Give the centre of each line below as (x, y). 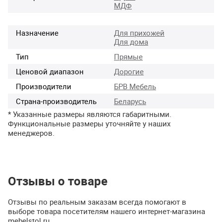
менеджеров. (31, 133)
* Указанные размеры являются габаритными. (90, 114)
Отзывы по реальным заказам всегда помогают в (97, 202)
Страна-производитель (56, 101)
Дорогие (129, 71)
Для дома (131, 41)
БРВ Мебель (135, 86)
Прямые (128, 56)
